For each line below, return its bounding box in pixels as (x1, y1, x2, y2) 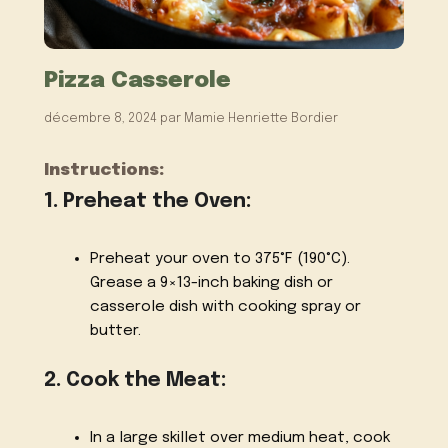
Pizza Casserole (44, 68, 231, 92)
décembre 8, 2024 (44, 111, 158, 125)
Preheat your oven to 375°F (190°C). (89, 251, 350, 268)
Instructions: (44, 161, 165, 179)
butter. (89, 323, 141, 340)
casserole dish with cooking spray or (89, 299, 361, 316)
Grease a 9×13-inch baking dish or (89, 275, 333, 292)
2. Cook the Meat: (44, 370, 227, 392)
